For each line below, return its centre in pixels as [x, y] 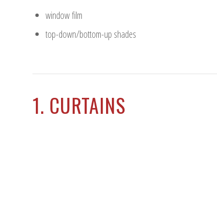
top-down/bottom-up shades [91, 34]
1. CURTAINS [79, 105]
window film [64, 15]
